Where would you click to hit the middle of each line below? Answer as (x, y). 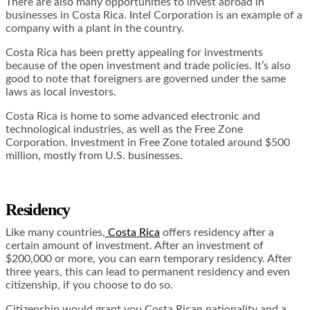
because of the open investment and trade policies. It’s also (148, 66)
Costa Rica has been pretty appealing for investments (134, 53)
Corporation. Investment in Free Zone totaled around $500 (148, 143)
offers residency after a (217, 232)
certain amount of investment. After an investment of (135, 245)
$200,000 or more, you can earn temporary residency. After (149, 258)
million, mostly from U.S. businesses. (94, 156)
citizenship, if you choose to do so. (89, 285)
